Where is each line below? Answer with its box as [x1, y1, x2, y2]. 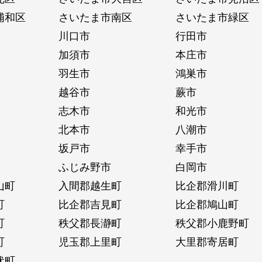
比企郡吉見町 [58, 196, 122, 212]
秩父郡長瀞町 [58, 215, 122, 230]
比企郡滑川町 [175, 177, 239, 193]
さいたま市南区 [58, 9, 132, 25]
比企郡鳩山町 [175, 196, 239, 212]
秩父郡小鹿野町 [175, 215, 249, 230]
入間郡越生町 [58, 177, 122, 193]
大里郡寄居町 [175, 233, 239, 249]
